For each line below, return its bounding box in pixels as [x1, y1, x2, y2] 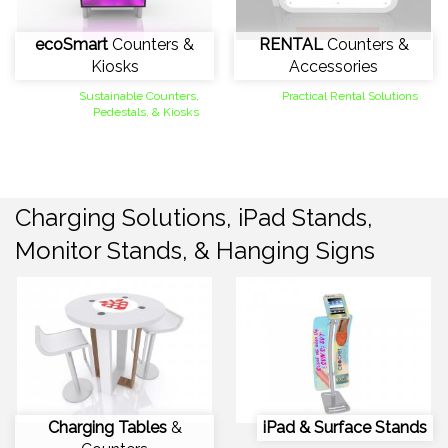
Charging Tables [47, 418, 167, 437]
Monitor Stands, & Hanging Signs [15, 235, 375, 265]
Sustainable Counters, [79, 88, 199, 103]
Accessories [289, 56, 378, 76]
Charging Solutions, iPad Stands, [15, 202, 373, 232]
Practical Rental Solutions [282, 88, 418, 103]
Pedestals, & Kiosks [93, 104, 199, 119]
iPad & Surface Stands [263, 418, 427, 437]
